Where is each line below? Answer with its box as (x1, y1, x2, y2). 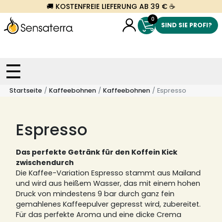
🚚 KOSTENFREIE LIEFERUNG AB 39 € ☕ (47, 1, 175, 11)
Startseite (9, 86, 42, 95)
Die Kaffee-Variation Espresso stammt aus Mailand (16, 168, 201, 178)
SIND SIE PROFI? (161, 21, 212, 29)
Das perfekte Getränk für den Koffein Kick (16, 147, 177, 157)
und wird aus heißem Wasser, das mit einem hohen (16, 178, 200, 188)
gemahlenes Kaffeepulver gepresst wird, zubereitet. (16, 199, 201, 209)
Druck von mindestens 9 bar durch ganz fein (16, 189, 174, 199)
